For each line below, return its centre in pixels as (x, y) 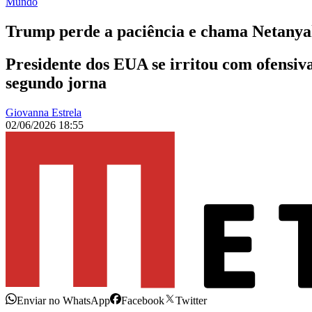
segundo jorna (56, 83)
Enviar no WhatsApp (63, 301)
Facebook (143, 301)
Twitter (191, 301)
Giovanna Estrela (44, 113)
